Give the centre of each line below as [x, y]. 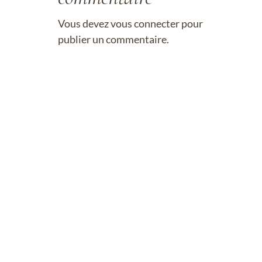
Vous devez [84, 23]
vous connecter [145, 23]
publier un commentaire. [113, 39]
